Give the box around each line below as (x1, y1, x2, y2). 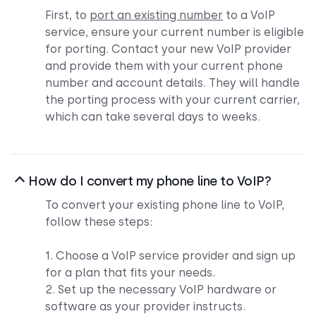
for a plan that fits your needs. (45, 265, 215, 279)
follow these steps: (45, 214, 152, 229)
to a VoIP (223, 8, 275, 22)
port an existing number (90, 8, 223, 22)
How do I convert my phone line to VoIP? (28, 173, 272, 188)
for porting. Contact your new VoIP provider (45, 42, 291, 56)
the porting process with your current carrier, (45, 92, 300, 107)
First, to (45, 8, 90, 22)
